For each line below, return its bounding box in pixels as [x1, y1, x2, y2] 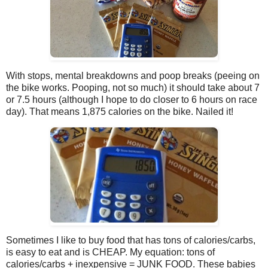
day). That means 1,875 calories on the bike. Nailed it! [6, 106, 233, 117]
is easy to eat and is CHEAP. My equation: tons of [6, 247, 215, 258]
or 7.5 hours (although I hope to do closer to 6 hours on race [6, 94, 257, 105]
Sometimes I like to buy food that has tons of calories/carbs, [6, 235, 255, 246]
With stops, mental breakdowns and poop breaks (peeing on [6, 70, 260, 81]
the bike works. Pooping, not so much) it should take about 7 [6, 82, 260, 93]
